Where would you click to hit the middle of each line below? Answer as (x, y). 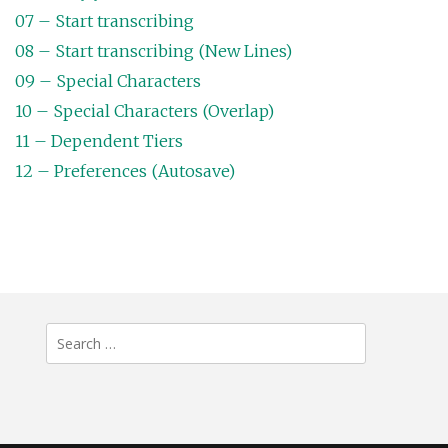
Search (73, 338)
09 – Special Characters (108, 81)
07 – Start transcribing (104, 21)
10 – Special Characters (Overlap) (144, 111)
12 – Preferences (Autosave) (125, 171)
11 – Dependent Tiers (99, 141)
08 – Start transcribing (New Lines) (153, 51)
